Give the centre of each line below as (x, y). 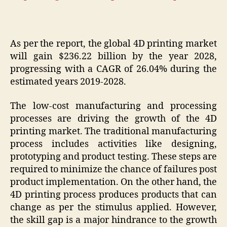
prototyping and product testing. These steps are (113, 157)
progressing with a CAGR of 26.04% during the (113, 69)
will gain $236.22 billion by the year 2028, (113, 57)
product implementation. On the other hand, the (113, 182)
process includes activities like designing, (113, 144)
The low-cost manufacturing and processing (113, 106)
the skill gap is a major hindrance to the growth (113, 220)
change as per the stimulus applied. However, (113, 207)
